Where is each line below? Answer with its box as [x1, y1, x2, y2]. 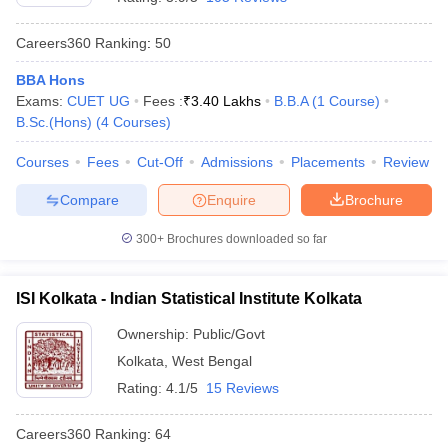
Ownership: [117, 326, 193, 342]
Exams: [16, 93, 67, 109]
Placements [291, 154, 365, 170]
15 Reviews [206, 380, 279, 396]
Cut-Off [137, 154, 183, 170]
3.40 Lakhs [191, 93, 261, 109]
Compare [59, 191, 119, 208]
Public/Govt [193, 326, 265, 342]
